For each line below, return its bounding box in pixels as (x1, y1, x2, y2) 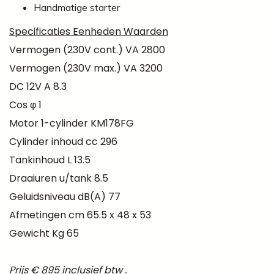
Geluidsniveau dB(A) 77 (9, 189, 120, 204)
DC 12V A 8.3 (9, 79, 67, 94)
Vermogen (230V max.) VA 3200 (9, 61, 163, 75)
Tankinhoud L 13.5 (9, 152, 91, 167)
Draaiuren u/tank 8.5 (9, 171, 108, 185)
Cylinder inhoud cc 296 (9, 134, 117, 149)
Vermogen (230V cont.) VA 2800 (9, 42, 165, 57)
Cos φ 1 (9, 97, 42, 112)
